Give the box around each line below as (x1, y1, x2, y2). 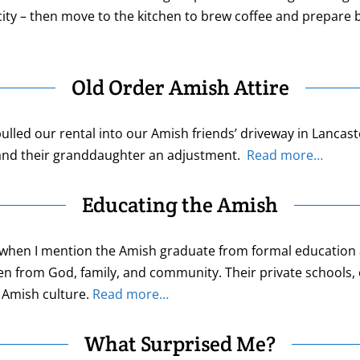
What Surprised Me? (84, 330, 276, 358)
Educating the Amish (82, 191, 278, 219)
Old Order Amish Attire (71, 74, 289, 101)
